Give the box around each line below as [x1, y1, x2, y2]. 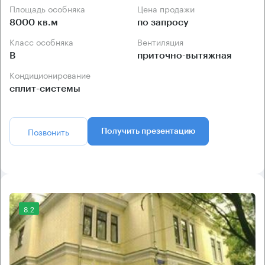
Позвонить [28, 125, 69, 138]
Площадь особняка [15, 2, 85, 15]
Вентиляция [143, 35, 183, 49]
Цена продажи [143, 2, 195, 15]
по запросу [137, 18, 189, 28]
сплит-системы [9, 84, 80, 94]
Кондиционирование [15, 68, 91, 82]
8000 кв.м [9, 18, 58, 28]
